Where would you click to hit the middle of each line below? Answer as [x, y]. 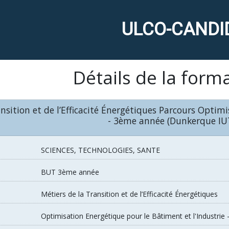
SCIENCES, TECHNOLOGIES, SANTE [101, 150]
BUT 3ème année [70, 172]
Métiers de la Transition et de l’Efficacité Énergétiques [130, 194]
